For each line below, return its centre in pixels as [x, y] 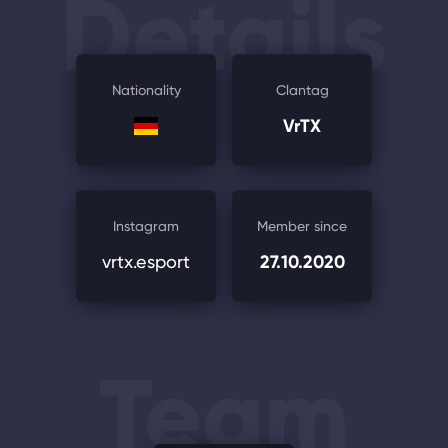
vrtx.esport [146, 261]
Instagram [146, 226]
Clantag [302, 90]
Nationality [146, 90]
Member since [302, 226]
